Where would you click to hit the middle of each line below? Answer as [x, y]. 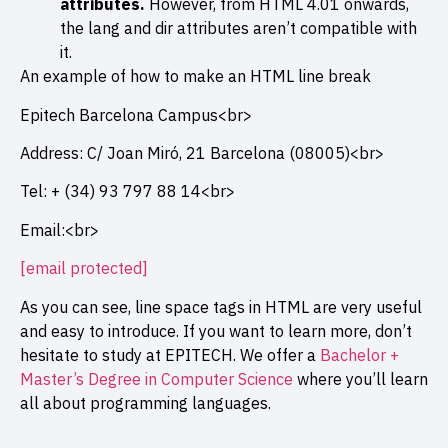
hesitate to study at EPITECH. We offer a [170, 354]
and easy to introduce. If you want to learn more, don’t [216, 330]
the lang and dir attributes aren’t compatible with [238, 28]
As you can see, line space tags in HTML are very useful [221, 306]
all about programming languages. [145, 402]
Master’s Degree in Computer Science [156, 378]
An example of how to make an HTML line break [195, 76]
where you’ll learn [360, 378]
